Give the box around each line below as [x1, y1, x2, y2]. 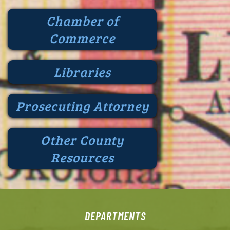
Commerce [49, 29, 115, 47]
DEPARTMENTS [84, 209, 146, 223]
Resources [50, 148, 114, 166]
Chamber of [46, 12, 119, 30]
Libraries [53, 63, 111, 81]
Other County [41, 131, 124, 149]
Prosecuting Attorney [15, 97, 149, 115]
